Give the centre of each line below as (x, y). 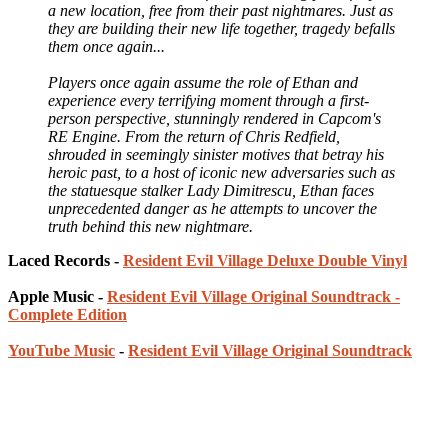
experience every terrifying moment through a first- (208, 100)
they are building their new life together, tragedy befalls (221, 28)
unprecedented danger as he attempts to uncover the (212, 208)
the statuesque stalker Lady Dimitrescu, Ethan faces (211, 190)
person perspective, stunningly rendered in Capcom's (214, 118)
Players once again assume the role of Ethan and (203, 82)
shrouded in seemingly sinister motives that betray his (216, 154)
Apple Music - (57, 296)
